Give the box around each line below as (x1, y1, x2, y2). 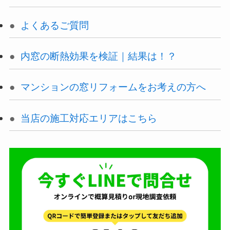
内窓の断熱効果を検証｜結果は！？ (20, 50, 177, 62)
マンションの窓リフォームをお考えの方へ (20, 81, 206, 93)
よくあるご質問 (20, 19, 89, 31)
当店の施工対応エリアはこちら (20, 112, 157, 124)
